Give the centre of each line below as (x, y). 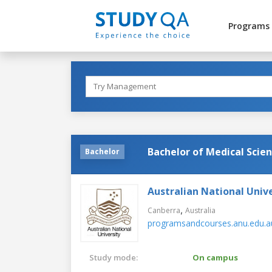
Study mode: (114, 257)
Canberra (164, 210)
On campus (215, 257)
